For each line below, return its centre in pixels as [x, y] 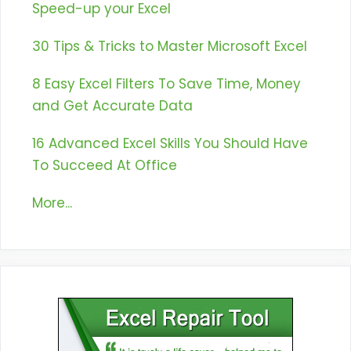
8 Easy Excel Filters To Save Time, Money [166, 84]
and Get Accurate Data [112, 106]
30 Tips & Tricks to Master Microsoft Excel [170, 47]
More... [52, 203]
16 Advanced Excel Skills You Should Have [170, 144]
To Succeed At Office [105, 166]
